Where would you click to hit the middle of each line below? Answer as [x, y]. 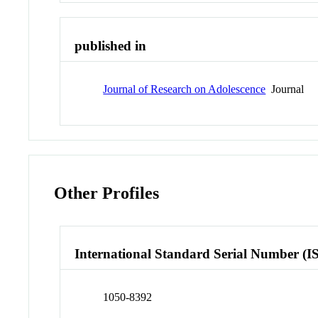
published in [111, 46]
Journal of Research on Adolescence [185, 89]
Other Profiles [107, 193]
